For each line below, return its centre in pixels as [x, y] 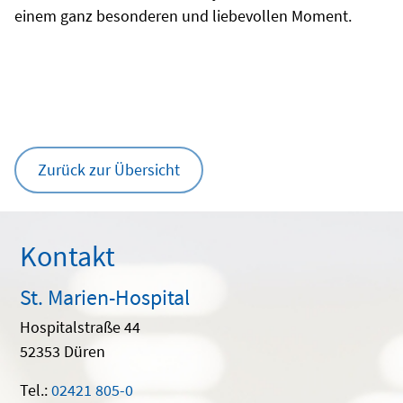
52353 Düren [63, 351]
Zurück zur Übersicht [109, 169]
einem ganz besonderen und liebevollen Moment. [183, 15]
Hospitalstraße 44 [80, 327]
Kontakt [67, 256]
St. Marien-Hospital [105, 297]
